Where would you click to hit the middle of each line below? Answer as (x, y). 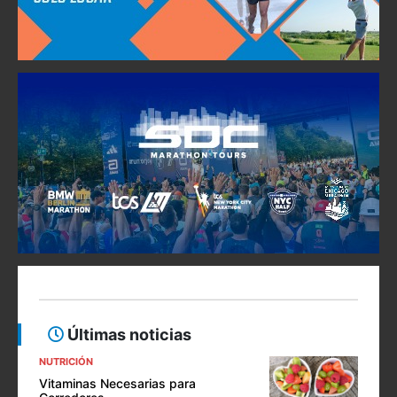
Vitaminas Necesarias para (117, 384)
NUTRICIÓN (66, 362)
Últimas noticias (128, 335)
